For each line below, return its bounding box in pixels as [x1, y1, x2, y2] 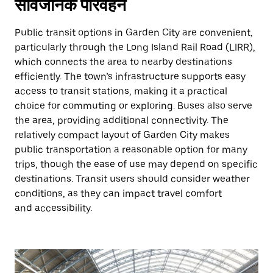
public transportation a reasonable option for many [15, 144, 247, 155]
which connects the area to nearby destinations [15, 56, 232, 68]
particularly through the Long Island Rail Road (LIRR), [15, 41, 255, 53]
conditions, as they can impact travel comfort [15, 188, 222, 199]
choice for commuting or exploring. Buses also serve [15, 100, 252, 112]
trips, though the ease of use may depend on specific [15, 158, 258, 170]
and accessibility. [15, 202, 92, 214]
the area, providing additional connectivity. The [15, 115, 229, 126]
